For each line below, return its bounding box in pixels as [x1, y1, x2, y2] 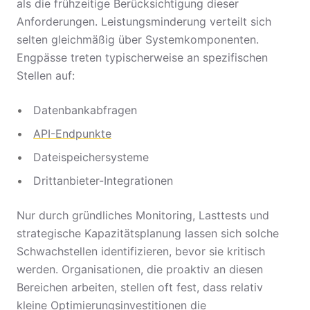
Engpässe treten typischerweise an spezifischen [17, 51, 268, 64]
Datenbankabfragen [33, 103, 137, 117]
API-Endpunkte [33, 127, 111, 140]
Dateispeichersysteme [33, 150, 149, 164]
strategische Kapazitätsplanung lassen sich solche [17, 226, 279, 240]
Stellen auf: [17, 69, 75, 82]
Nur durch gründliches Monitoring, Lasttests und [17, 208, 269, 222]
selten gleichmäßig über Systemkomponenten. [17, 33, 259, 46]
